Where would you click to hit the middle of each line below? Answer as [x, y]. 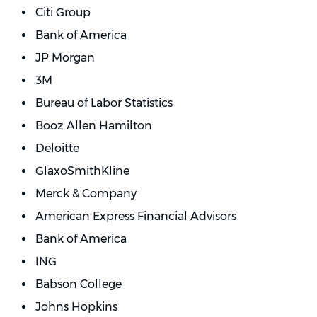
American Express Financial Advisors [136, 216]
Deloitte [57, 148]
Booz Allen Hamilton [94, 126]
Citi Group [63, 12]
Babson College [79, 284]
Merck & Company [86, 194]
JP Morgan [65, 58]
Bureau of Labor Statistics [104, 103]
